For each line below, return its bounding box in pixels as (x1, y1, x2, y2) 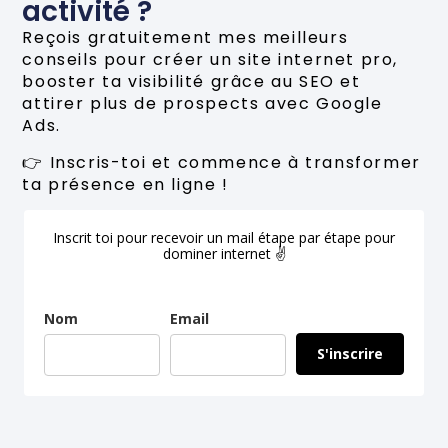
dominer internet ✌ (162, 244, 286, 264)
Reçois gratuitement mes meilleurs (22, 26, 349, 50)
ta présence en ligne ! (22, 172, 229, 196)
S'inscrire (317, 344, 383, 364)
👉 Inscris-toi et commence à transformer (22, 150, 421, 174)
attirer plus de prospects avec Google (22, 92, 383, 116)
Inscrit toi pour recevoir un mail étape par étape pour (53, 228, 395, 248)
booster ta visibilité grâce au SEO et (22, 70, 361, 94)
